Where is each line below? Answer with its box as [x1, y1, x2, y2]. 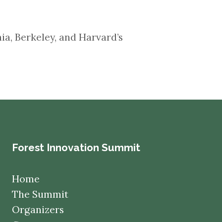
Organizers [11, 203, 64, 216]
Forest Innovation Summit [11, 141, 140, 154]
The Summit [11, 188, 68, 200]
